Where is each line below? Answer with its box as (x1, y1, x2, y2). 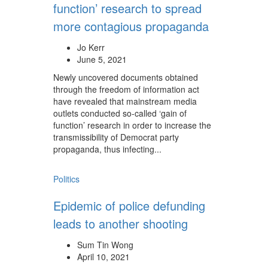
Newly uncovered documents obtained (53, 71, 198, 83)
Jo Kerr (77, 41, 105, 53)
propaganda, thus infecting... (53, 143, 162, 155)
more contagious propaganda (53, 17, 209, 35)
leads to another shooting (53, 215, 188, 232)
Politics (53, 173, 80, 185)
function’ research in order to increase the (53, 119, 211, 131)
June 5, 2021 (77, 53, 127, 65)
